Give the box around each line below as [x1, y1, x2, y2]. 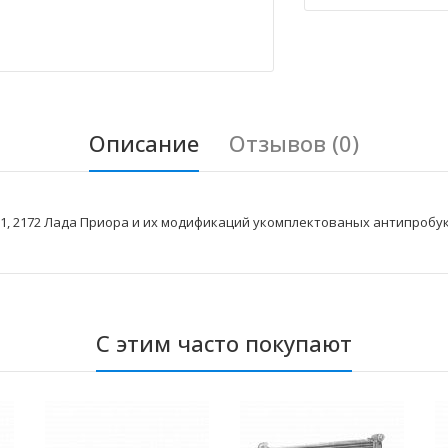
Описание [89, 128, 199, 159]
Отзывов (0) [229, 128, 359, 159]
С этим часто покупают [96, 328, 352, 359]
